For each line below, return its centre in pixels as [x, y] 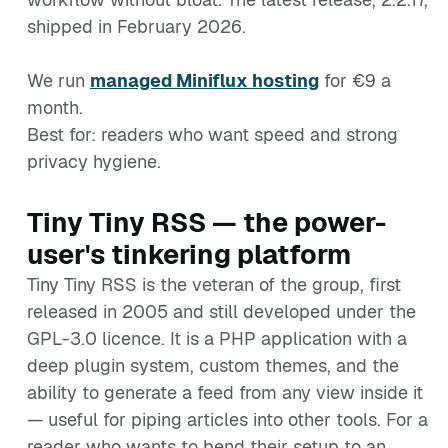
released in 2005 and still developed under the [221, 311]
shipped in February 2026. [136, 26]
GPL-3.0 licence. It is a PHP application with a [217, 338]
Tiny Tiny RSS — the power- [206, 222]
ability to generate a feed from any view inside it [225, 392]
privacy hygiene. [94, 161]
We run [58, 80]
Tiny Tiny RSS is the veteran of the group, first [214, 284]
